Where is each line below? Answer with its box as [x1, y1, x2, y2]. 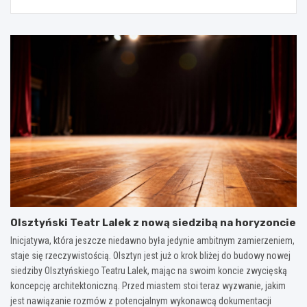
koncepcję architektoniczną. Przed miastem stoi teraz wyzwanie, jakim [10, 280, 286, 291]
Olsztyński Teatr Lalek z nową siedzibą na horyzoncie [10, 216, 296, 229]
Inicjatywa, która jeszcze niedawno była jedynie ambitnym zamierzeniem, [10, 234, 295, 246]
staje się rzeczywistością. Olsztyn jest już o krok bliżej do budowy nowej [10, 249, 291, 261]
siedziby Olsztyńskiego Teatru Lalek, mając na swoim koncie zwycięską [10, 265, 287, 276]
